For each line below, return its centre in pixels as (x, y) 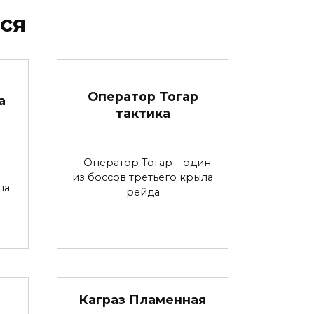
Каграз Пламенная (143, 299)
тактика (143, 113)
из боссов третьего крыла (143, 177)
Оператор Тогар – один (143, 162)
